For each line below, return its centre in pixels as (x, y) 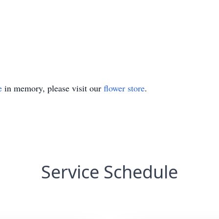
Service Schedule (109, 172)
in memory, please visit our (53, 88)
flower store (124, 88)
